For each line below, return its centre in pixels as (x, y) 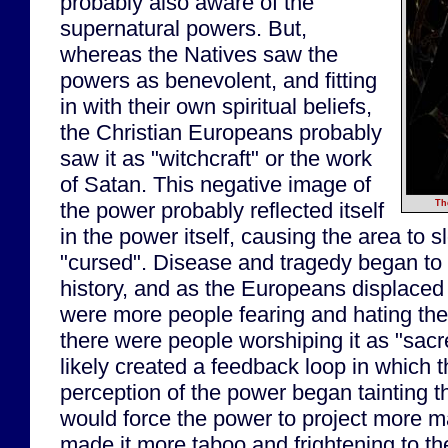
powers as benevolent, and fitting (218, 80)
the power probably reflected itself (222, 210)
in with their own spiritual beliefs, (216, 106)
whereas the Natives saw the (199, 54)
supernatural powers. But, (183, 28)
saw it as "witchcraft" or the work (216, 158)
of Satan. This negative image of (215, 184)
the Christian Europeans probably (221, 132)
